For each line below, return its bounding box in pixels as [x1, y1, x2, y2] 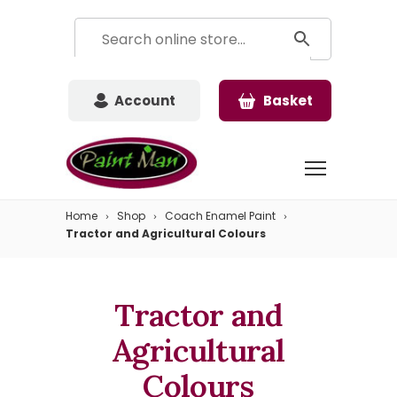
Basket [263, 91, 313, 110]
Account [114, 91, 175, 110]
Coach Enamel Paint [165, 208, 276, 224]
